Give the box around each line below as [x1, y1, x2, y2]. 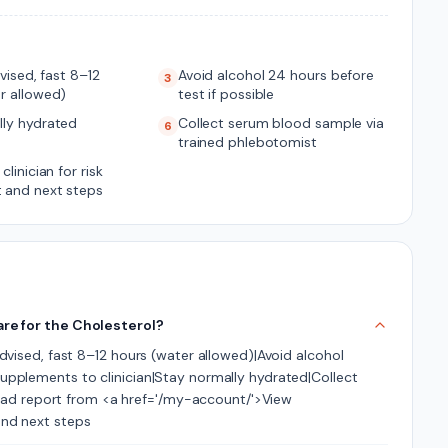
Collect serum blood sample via [177, 114, 384, 132]
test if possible [177, 85, 275, 103]
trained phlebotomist [177, 133, 317, 151]
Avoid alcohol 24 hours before [177, 66, 375, 84]
